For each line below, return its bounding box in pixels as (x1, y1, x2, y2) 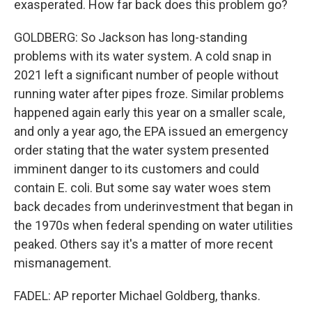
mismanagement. (14, 256, 111, 270)
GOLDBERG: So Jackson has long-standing (14, 30, 247, 45)
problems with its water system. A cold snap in (14, 49, 272, 63)
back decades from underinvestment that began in (14, 199, 293, 214)
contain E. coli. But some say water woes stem (14, 180, 271, 195)
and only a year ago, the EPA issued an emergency (14, 124, 288, 139)
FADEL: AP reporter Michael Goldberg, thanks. (14, 288, 260, 303)
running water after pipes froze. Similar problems (14, 86, 284, 101)
